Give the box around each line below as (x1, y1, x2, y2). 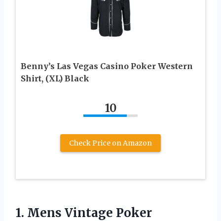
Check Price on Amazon (69, 139, 152, 148)
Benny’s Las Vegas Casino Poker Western (21, 61, 193, 72)
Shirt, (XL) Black (21, 74, 89, 84)
